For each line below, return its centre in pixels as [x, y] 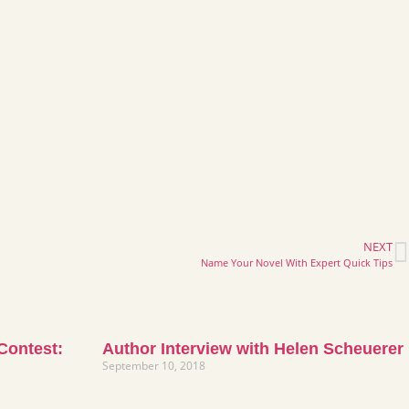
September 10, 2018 [154, 365]
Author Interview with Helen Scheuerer [253, 348]
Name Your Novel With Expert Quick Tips [297, 262]
